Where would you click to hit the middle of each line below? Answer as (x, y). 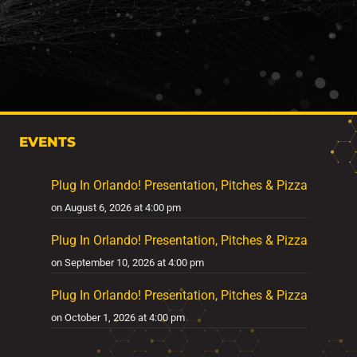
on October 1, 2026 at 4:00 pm (118, 318)
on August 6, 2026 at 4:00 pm (116, 207)
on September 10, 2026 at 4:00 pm (128, 262)
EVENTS (48, 141)
